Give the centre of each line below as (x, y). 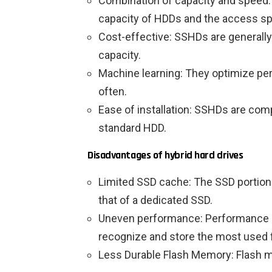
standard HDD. (132, 128)
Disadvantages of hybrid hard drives (165, 155)
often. (113, 92)
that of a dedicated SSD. (155, 200)
